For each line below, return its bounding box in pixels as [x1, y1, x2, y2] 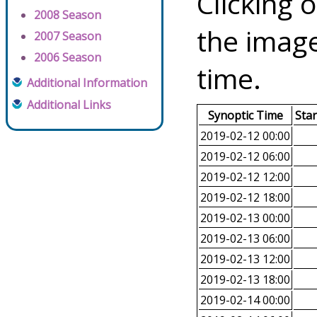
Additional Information [27, 75, 147, 91]
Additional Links [27, 97, 111, 113]
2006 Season [34, 50, 101, 66]
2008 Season [34, 7, 101, 23]
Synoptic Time [207, 108, 283, 124]
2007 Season [34, 28, 101, 45]
